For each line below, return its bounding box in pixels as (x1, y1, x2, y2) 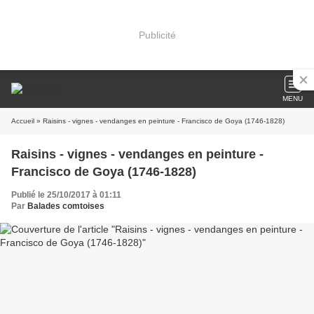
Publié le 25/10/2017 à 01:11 (11, 190, 121, 200)
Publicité (138, 29, 176, 41)
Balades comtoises (27, 201, 104, 211)
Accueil (11, 117, 34, 125)
